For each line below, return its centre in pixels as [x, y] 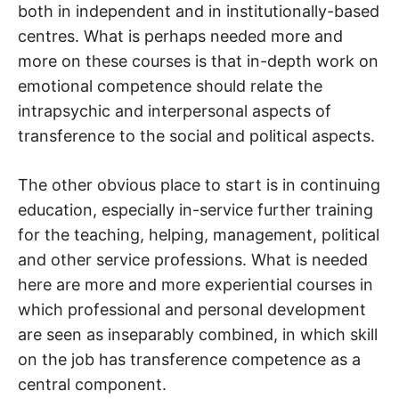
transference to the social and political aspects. [196, 136]
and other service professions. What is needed [193, 260]
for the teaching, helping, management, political [199, 235]
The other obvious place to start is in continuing [199, 185]
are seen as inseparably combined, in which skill [198, 335]
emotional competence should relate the [170, 86]
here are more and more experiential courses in [195, 285]
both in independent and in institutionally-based [199, 12]
